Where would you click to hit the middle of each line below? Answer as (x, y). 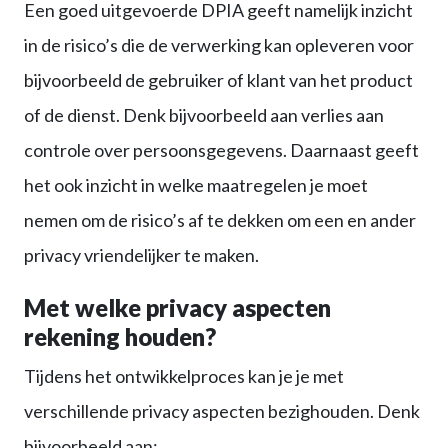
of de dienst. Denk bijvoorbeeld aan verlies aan (204, 115)
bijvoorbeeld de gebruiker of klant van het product (218, 80)
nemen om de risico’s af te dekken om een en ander (220, 220)
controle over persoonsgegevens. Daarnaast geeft (221, 150)
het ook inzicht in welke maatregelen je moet (196, 185)
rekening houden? (120, 337)
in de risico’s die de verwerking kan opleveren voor (219, 45)
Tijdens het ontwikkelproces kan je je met (184, 376)
